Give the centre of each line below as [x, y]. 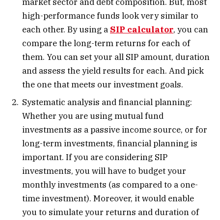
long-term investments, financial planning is [110, 143]
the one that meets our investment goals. [103, 85]
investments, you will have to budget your [104, 171]
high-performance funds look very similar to [110, 16]
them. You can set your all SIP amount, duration [116, 57]
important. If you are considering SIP [95, 157]
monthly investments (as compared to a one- [110, 184]
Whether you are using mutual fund [93, 116]
